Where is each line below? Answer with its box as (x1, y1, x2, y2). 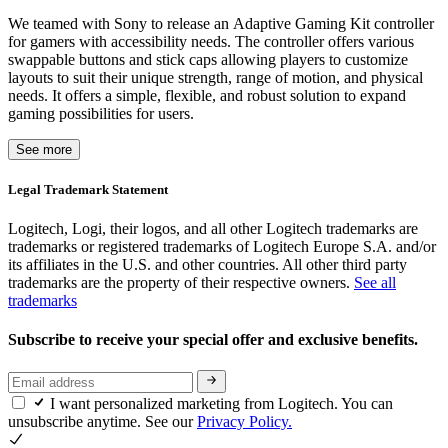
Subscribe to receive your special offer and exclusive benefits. (8, 331, 422, 349)
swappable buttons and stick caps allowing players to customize (8, 50, 408, 68)
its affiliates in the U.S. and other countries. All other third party (8, 255, 407, 273)
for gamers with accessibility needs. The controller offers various (8, 32, 414, 50)
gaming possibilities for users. (8, 104, 194, 122)
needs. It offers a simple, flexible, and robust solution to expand (8, 86, 406, 104)
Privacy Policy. (197, 412, 292, 430)
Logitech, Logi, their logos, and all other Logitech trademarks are (8, 219, 418, 237)
